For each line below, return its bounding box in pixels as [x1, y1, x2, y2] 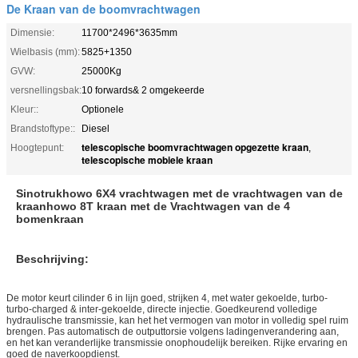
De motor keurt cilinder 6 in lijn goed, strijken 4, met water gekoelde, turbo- [6, 292, 328, 304]
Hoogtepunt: [10, 141, 64, 153]
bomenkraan [16, 212, 84, 225]
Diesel [82, 122, 109, 134]
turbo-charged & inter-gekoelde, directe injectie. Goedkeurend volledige [6, 303, 317, 315]
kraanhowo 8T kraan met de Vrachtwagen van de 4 [16, 199, 290, 213]
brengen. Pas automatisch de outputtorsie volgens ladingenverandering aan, [6, 325, 339, 337]
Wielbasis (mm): [10, 46, 80, 58]
